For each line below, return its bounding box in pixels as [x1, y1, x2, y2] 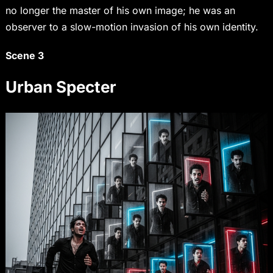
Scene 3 [5, 49, 44, 62]
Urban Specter [5, 77, 116, 97]
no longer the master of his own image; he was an [5, 4, 235, 17]
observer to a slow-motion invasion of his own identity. [5, 21, 258, 34]
